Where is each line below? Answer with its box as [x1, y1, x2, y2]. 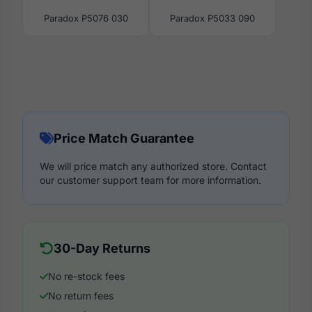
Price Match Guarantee [54, 131, 194, 146]
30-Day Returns [54, 241, 150, 256]
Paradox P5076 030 [43, 13, 128, 24]
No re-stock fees [48, 270, 125, 283]
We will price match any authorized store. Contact [40, 160, 267, 173]
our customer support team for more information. [40, 174, 261, 187]
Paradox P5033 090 [170, 13, 255, 24]
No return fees [48, 290, 114, 302]
